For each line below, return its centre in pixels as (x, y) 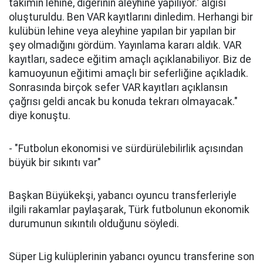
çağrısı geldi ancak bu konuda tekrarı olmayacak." (123, 102)
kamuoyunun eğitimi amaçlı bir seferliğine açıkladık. (129, 73)
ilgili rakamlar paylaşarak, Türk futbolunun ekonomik (129, 210)
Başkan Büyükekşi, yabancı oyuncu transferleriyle (123, 195)
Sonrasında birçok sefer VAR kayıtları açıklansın (118, 87)
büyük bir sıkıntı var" (55, 163)
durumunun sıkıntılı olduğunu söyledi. (94, 224)
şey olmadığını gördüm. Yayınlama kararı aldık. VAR (125, 45)
